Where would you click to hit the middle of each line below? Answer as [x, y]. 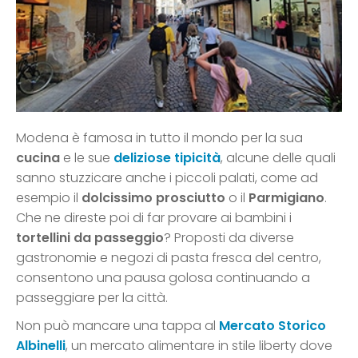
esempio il [49, 198]
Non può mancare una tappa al [117, 326]
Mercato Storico [272, 326]
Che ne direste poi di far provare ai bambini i [154, 218]
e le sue [85, 158]
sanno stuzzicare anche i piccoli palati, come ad [167, 178]
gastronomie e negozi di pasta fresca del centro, [169, 258]
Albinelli [41, 346]
